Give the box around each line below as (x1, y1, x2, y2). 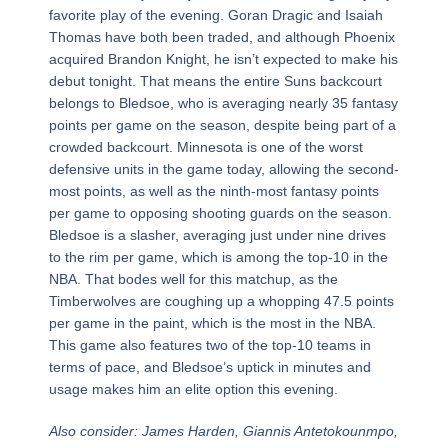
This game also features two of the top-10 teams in (48, 337, 371, 354)
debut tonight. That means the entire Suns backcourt (48, 73, 382, 90)
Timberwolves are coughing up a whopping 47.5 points (48, 293, 394, 310)
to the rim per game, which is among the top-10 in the (48, 249, 388, 266)
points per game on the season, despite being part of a (48, 117, 396, 134)
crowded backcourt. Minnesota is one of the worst (48, 139, 363, 156)
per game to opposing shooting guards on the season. (48, 205, 392, 222)
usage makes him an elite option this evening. (48, 381, 338, 398)
